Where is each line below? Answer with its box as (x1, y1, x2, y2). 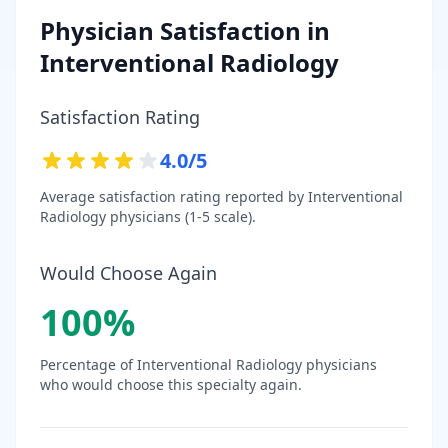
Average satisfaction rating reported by (40, 186, 308, 206)
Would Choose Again (40, 260, 217, 285)
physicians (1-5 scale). (106, 206, 256, 226)
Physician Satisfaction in (40, 13, 330, 47)
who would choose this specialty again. (40, 374, 302, 394)
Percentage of (40, 354, 137, 374)
